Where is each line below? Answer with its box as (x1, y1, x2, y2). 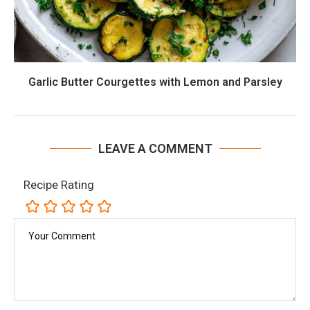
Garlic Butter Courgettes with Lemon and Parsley (28, 75, 282, 89)
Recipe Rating (24, 177, 94, 192)
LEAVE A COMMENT (98, 140, 212, 156)
